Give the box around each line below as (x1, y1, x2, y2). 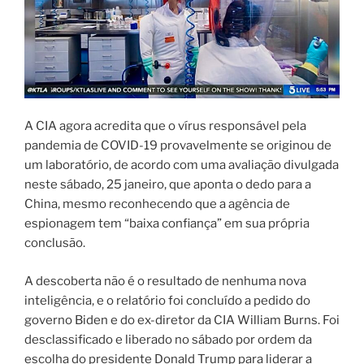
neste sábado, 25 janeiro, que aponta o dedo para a (24, 177, 311, 193)
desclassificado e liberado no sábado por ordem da (24, 331, 312, 347)
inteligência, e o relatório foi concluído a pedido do (24, 292, 310, 308)
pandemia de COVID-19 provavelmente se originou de (24, 138, 331, 154)
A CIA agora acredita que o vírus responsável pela (24, 119, 306, 134)
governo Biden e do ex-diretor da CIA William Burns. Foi (24, 312, 340, 327)
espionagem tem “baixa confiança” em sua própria (24, 216, 310, 232)
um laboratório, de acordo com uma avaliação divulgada (24, 158, 339, 173)
